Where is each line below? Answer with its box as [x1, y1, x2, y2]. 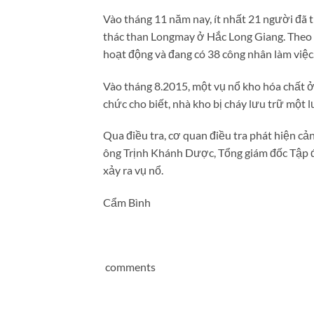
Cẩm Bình [103, 196, 151, 210]
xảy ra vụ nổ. [103, 163, 163, 177]
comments [103, 259, 156, 273]
